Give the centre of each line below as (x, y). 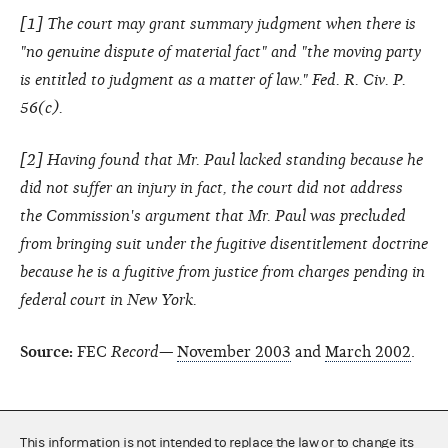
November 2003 (234, 351)
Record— (142, 351)
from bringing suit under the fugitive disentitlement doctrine (224, 243)
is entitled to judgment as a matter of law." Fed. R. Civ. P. (213, 79)
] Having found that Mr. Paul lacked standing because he (229, 159)
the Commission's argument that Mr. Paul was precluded (213, 215)
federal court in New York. (108, 299)
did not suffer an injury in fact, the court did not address (211, 187)
